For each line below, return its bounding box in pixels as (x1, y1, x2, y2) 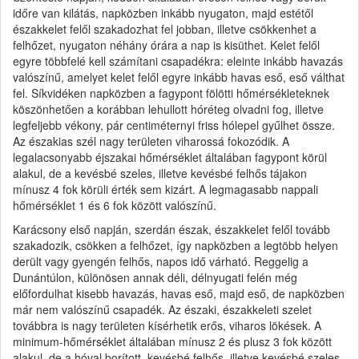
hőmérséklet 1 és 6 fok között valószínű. (13, 196, 216, 213)
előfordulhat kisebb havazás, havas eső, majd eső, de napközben (13, 284, 345, 301)
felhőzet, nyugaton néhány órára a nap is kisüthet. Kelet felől (13, 36, 320, 53)
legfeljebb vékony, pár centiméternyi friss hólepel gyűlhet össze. (13, 116, 335, 133)
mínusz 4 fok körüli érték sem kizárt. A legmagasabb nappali (13, 180, 318, 197)
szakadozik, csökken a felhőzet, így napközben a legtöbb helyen (13, 236, 338, 253)
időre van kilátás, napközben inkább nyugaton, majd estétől (13, 4, 313, 21)
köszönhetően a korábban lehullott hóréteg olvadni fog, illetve (13, 100, 324, 117)
